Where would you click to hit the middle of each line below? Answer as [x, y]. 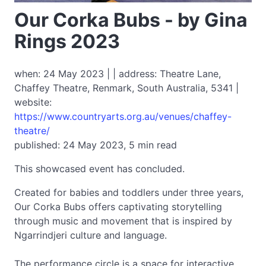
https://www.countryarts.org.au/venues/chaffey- [123, 116]
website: [33, 102]
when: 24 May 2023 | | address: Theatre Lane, [118, 74]
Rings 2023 [67, 41]
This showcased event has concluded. [99, 169]
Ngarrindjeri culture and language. [91, 235]
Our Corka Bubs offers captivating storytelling [118, 207]
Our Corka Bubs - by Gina [131, 20]
